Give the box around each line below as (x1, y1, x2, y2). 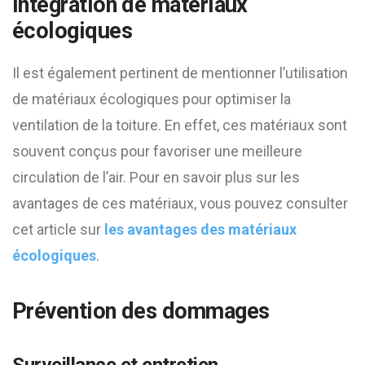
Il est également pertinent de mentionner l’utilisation (12, 64, 348, 81)
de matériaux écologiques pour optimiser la (12, 90, 291, 108)
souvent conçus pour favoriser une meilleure (12, 143, 302, 160)
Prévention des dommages (12, 298, 270, 324)
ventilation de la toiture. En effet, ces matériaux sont (12, 117, 347, 134)
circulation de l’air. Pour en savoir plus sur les (12, 169, 300, 186)
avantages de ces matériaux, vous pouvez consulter (12, 195, 348, 212)
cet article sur (12, 221, 104, 238)
